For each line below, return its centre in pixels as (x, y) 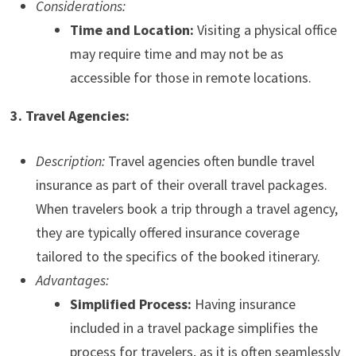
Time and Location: (132, 30)
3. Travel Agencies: (70, 116)
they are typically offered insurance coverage (167, 233)
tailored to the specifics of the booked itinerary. (178, 257)
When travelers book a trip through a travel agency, (186, 209)
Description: (70, 161)
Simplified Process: (130, 304)
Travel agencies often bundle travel (209, 161)
